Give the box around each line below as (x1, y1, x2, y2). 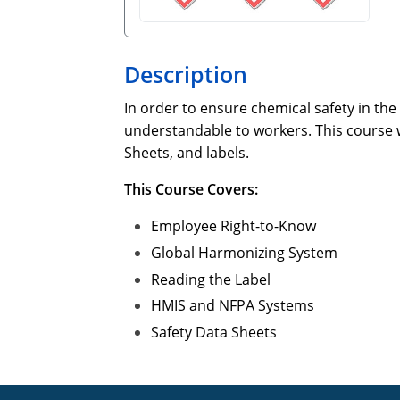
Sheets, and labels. (124, 142, 249, 162)
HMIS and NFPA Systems (151, 296, 314, 316)
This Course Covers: (124, 179, 258, 199)
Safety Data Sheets (151, 322, 277, 343)
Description (124, 58, 247, 89)
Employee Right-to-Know (151, 215, 316, 236)
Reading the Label (151, 269, 271, 289)
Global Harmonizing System (151, 242, 337, 262)
